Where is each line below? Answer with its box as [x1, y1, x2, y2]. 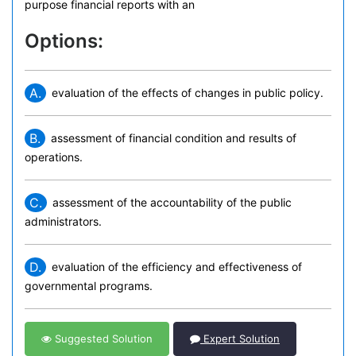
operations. [25, 150, 83, 164]
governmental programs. [25, 279, 153, 292]
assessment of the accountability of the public [52, 195, 292, 209]
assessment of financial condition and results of [51, 131, 296, 145]
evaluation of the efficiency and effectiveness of [52, 260, 302, 273]
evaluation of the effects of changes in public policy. [52, 86, 323, 99]
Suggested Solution [52, 332, 153, 345]
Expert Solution [200, 332, 280, 345]
